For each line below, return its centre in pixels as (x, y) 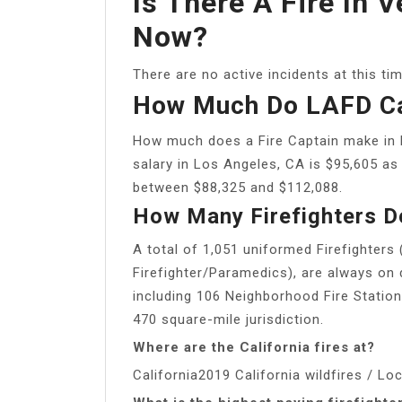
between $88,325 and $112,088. (238, 187)
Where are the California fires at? (254, 347)
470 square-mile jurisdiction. (228, 319)
